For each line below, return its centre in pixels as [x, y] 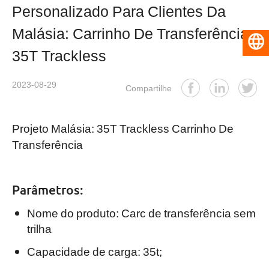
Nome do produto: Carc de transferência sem [141, 212]
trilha [39, 228]
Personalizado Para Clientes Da [119, 11]
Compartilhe [150, 87]
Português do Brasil [261, 43]
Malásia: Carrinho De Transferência [130, 33]
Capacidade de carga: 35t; [94, 251]
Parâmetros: [47, 190]
